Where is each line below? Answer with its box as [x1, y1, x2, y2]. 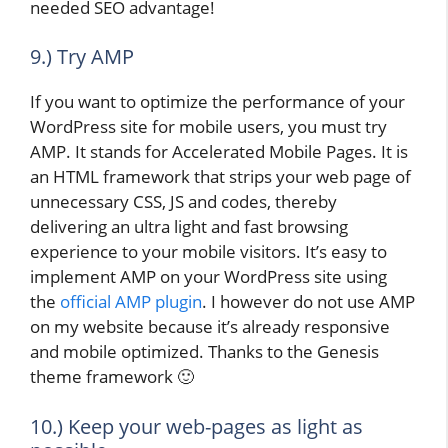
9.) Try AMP [30, 43, 134, 71]
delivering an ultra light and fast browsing [30, 215, 348, 239]
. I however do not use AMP [202, 290, 415, 314]
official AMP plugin [60, 290, 202, 314]
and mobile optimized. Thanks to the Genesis [30, 340, 379, 364]
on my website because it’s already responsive [30, 315, 390, 339]
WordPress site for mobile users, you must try [30, 115, 387, 139]
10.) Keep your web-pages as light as [30, 412, 363, 440]
